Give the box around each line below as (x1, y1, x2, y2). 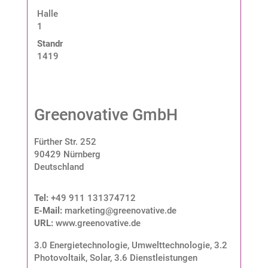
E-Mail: (33, 205, 65, 216)
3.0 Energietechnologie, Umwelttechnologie (33, 239, 210, 251)
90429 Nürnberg (33, 148, 100, 160)
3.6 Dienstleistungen (114, 252, 197, 263)
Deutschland (33, 161, 84, 172)
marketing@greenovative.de (64, 205, 176, 216)
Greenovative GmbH (33, 105, 178, 124)
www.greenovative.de (55, 217, 141, 229)
